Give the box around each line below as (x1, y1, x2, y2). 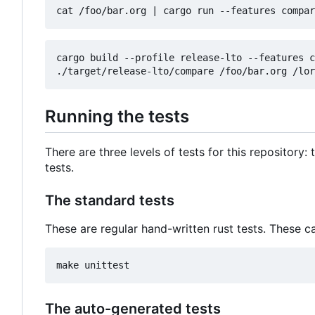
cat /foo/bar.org (56, 5, 152, 17)
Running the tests (45, 106, 189, 127)
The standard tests (45, 192, 174, 210)
